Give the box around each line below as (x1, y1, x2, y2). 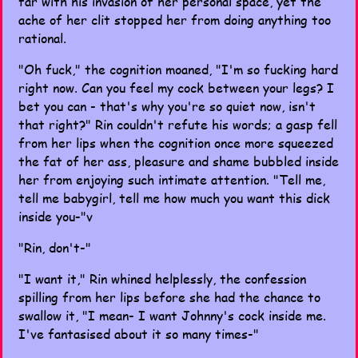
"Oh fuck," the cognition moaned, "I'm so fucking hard (18, 60, 338, 78)
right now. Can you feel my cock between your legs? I (18, 78, 334, 97)
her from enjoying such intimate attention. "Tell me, (18, 170, 325, 189)
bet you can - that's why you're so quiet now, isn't (18, 97, 316, 115)
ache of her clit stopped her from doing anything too (18, 10, 331, 29)
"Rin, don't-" (18, 238, 91, 257)
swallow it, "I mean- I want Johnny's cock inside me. (18, 306, 326, 324)
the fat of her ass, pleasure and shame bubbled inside (18, 152, 339, 170)
